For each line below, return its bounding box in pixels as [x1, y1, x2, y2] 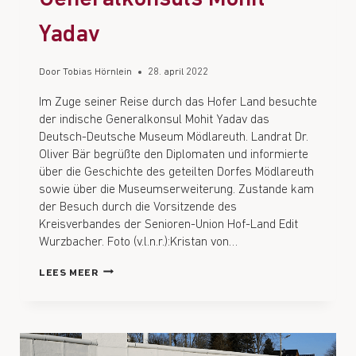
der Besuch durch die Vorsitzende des [39, 200, 237, 214]
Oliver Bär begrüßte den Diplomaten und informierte [39, 148, 308, 161]
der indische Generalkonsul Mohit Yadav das [39, 113, 269, 126]
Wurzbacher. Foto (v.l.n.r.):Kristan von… [39, 235, 238, 249]
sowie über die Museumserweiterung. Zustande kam [39, 183, 314, 196]
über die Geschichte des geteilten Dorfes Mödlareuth [39, 165, 314, 179]
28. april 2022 [148, 66, 209, 77]
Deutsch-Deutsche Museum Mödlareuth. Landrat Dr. [39, 130, 308, 144]
